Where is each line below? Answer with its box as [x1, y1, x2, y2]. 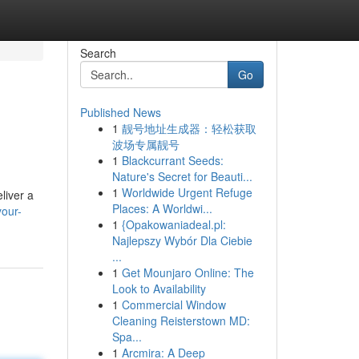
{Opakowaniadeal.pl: [121, 216, 226, 232]
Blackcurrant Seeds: [121, 152, 224, 168]
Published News [79, 104, 161, 120]
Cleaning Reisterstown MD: [111, 313, 250, 329]
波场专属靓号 [111, 136, 179, 152]
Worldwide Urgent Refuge [121, 184, 252, 200]
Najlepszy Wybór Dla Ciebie [111, 232, 252, 248]
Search [79, 45, 116, 61]
